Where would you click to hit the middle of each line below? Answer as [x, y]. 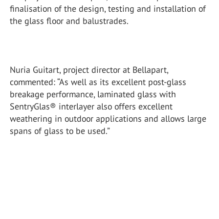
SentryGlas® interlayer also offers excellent [91, 106]
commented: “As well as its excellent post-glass [98, 82]
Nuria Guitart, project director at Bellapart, [89, 70]
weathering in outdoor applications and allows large [108, 119]
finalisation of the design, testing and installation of [108, 9]
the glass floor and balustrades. [69, 21]
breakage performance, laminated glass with [93, 94]
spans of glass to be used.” [60, 131]
